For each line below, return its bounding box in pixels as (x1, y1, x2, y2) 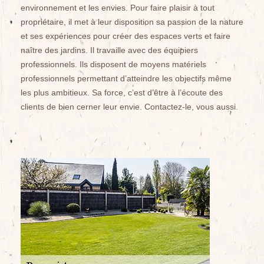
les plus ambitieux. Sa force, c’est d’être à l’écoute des (21, 87, 223, 97)
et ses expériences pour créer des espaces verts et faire (21, 31, 230, 41)
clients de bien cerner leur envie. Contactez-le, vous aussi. (21, 101, 238, 111)
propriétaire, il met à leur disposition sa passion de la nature (21, 16, 243, 27)
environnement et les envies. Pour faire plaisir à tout (21, 2, 214, 12)
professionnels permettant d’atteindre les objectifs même (21, 73, 232, 83)
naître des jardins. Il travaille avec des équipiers (21, 45, 198, 55)
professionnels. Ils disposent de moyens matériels (21, 59, 206, 69)
